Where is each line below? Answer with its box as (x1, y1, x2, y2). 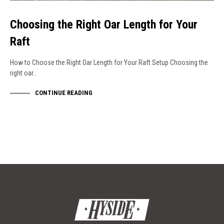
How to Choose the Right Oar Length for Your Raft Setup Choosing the (10, 58, 208, 66)
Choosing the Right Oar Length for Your (10, 17, 197, 31)
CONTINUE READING (35, 89, 92, 97)
